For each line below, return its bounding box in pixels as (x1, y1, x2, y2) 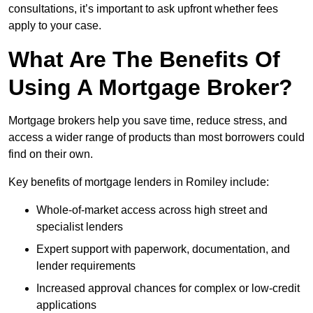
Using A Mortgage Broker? (8, 75, 293, 101)
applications (36, 299, 96, 312)
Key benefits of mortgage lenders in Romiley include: (8, 176, 269, 189)
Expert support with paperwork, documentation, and (36, 243, 290, 256)
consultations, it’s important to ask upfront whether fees (8, 3, 278, 15)
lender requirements (36, 260, 136, 272)
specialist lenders (36, 221, 123, 233)
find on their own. (8, 148, 93, 161)
